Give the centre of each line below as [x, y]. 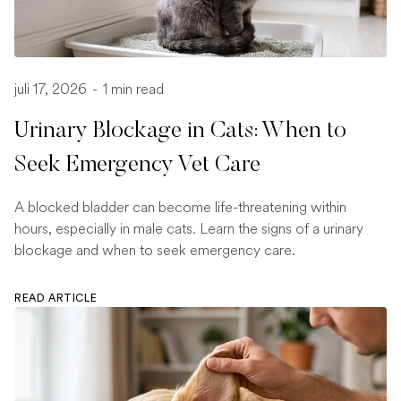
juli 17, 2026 [52, 90]
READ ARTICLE [56, 299]
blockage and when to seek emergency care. [155, 251]
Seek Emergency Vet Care [137, 166]
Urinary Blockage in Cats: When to [180, 132]
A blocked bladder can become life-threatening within [180, 208]
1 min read [132, 90]
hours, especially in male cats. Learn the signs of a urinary [189, 229]
